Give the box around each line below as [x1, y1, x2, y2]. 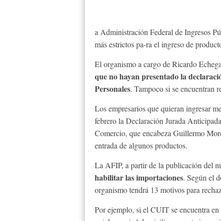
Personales [95, 83, 130, 94]
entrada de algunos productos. [95, 140, 187, 150]
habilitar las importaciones [95, 172, 183, 183]
